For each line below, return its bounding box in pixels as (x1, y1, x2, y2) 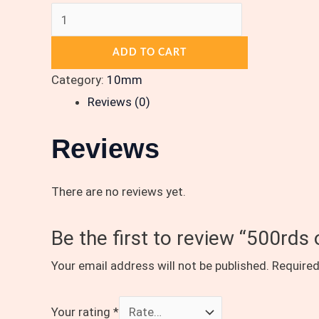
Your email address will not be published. (51, 258, 269, 273)
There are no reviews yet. (51, 184, 186, 199)
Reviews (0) (88, 95, 150, 110)
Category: (51, 73, 107, 88)
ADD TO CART (113, 48, 187, 58)
